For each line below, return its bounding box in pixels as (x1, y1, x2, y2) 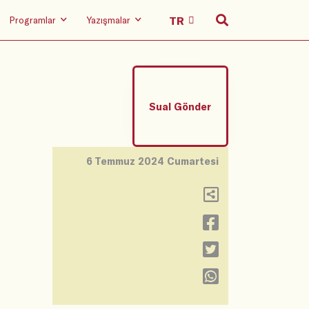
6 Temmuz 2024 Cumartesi (86, 155, 219, 168)
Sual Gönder (149, 100, 212, 112)
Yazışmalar (87, 14, 131, 26)
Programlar (9, 14, 57, 26)
